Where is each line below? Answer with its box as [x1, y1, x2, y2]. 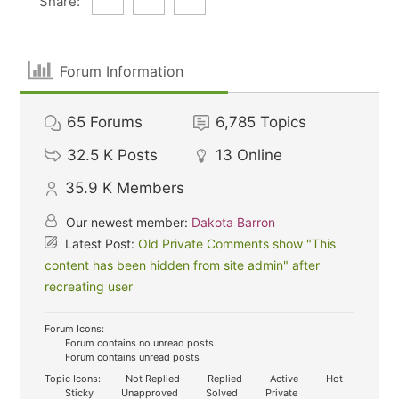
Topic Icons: [45, 372, 102, 385]
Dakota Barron [191, 215, 276, 230]
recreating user [45, 279, 134, 294]
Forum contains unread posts [62, 351, 200, 363]
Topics [260, 113, 307, 131]
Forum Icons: [45, 322, 105, 335]
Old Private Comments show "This [138, 236, 337, 251]
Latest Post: [61, 236, 139, 251]
